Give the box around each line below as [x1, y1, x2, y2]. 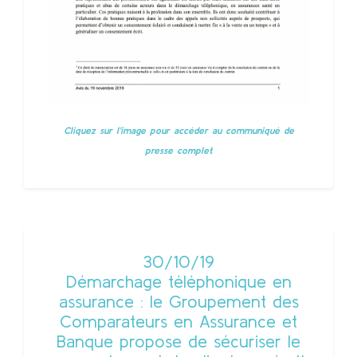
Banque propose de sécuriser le [57, 331, 300, 351]
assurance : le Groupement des [58, 292, 299, 312]
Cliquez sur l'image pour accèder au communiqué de [63, 125, 294, 136]
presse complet [145, 145, 212, 156]
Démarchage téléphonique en [65, 272, 292, 292]
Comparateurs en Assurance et [60, 312, 297, 331]
